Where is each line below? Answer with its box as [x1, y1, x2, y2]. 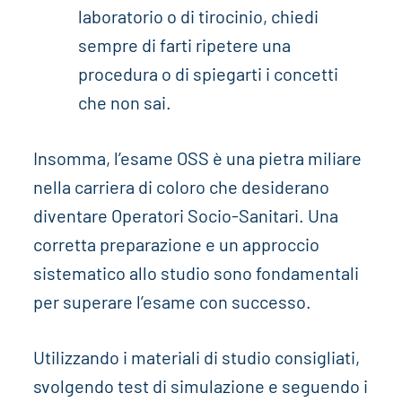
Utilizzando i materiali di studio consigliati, [32, 346, 360, 369]
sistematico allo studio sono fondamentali [32, 262, 359, 284]
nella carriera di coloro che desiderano [32, 176, 329, 198]
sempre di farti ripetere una [77, 34, 291, 57]
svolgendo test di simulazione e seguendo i [32, 375, 368, 398]
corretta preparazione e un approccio [32, 233, 319, 256]
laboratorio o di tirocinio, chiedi [77, 5, 319, 28]
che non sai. [77, 92, 171, 114]
